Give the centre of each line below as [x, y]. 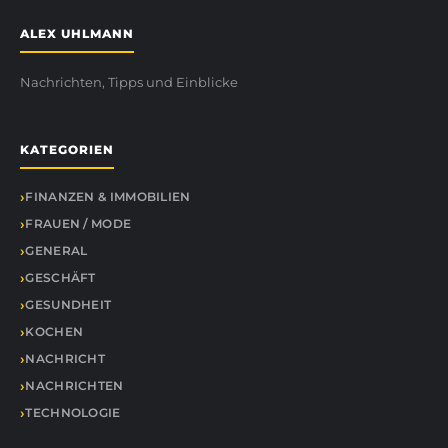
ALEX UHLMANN [77, 33]
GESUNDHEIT [68, 304]
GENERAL [56, 250]
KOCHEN [54, 331]
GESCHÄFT [60, 277]
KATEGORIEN [67, 149]
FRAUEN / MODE [78, 223]
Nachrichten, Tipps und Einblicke [129, 82]
